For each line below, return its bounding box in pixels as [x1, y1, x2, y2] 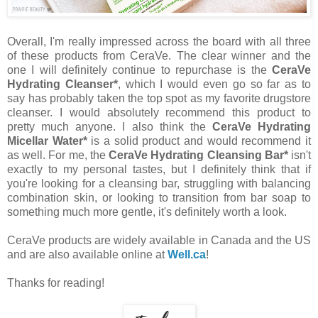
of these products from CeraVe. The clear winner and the [7, 50, 311, 62]
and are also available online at [7, 248, 168, 261]
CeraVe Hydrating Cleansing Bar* [109, 149, 288, 162]
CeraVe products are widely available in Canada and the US [7, 234, 311, 247]
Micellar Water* [7, 135, 87, 148]
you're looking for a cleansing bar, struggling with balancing [7, 177, 311, 190]
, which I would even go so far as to [117, 78, 312, 91]
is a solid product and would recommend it [87, 135, 312, 148]
